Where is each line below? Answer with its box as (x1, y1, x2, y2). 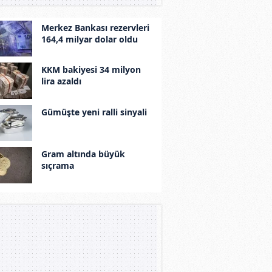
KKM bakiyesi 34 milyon (41, 64, 141, 76)
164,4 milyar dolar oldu (41, 33, 138, 45)
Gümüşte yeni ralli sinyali (41, 106, 147, 118)
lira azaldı (41, 75, 81, 87)
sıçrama (41, 160, 74, 172)
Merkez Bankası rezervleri (41, 21, 149, 33)
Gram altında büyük (41, 148, 125, 160)
